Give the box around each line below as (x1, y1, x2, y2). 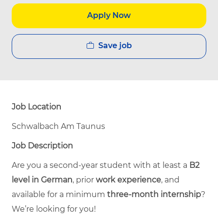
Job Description (12, 141, 73, 150)
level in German (12, 175, 73, 184)
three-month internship (107, 189, 201, 199)
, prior (73, 175, 96, 184)
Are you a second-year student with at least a (12, 160, 189, 170)
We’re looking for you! (12, 204, 96, 214)
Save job (98, 40, 132, 50)
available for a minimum (12, 189, 107, 199)
